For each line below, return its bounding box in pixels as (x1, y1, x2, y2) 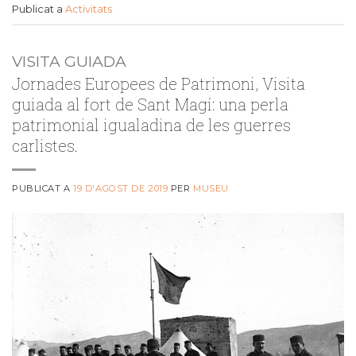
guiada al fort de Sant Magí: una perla (12, 93, 288, 114)
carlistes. (12, 134, 78, 156)
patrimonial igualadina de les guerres (12, 114, 291, 135)
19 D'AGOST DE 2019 (73, 182, 168, 194)
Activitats (65, 3, 112, 16)
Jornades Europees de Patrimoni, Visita (12, 72, 305, 94)
